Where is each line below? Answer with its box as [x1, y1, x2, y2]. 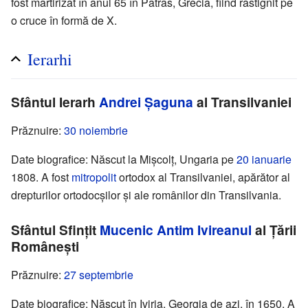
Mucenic [100, 220, 153, 240]
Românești [11, 236, 79, 256]
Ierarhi [27, 48, 72, 71]
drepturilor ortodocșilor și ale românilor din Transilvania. [11, 187, 281, 203]
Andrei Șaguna [99, 92, 193, 112]
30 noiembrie [64, 122, 128, 139]
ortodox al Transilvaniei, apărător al [116, 169, 290, 186]
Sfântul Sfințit [11, 220, 100, 240]
